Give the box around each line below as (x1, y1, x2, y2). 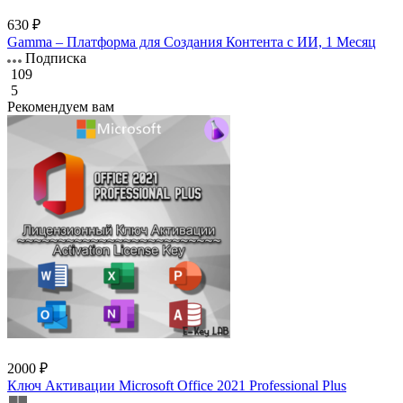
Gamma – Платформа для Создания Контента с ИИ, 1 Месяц (7, 33, 376, 49)
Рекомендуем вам (7, 98, 114, 114)
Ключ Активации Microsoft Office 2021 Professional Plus (7, 377, 346, 393)
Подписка (22, 49, 86, 66)
